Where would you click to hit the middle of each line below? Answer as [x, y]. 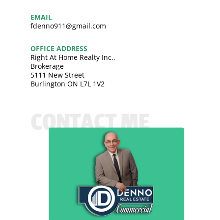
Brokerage [47, 66]
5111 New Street [57, 75]
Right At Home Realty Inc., [73, 57]
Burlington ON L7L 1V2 [67, 84]
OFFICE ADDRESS [59, 49]
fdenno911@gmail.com [68, 26]
